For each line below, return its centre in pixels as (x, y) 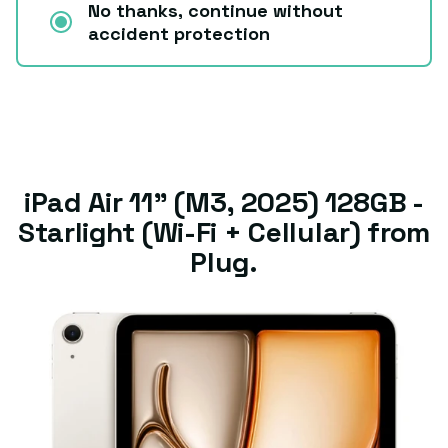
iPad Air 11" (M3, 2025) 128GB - (224, 202)
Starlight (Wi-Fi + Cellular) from (224, 232)
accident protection (179, 34)
